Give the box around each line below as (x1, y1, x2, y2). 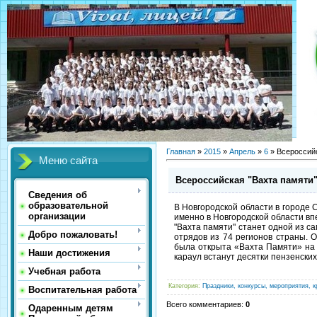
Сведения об (28, 190, 87, 200)
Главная (166, 147, 195, 156)
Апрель (229, 147, 255, 156)
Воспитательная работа (28, 284, 137, 295)
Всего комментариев (166, 299, 241, 309)
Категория (168, 282, 198, 289)
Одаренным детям (28, 303, 113, 313)
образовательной (28, 200, 108, 211)
